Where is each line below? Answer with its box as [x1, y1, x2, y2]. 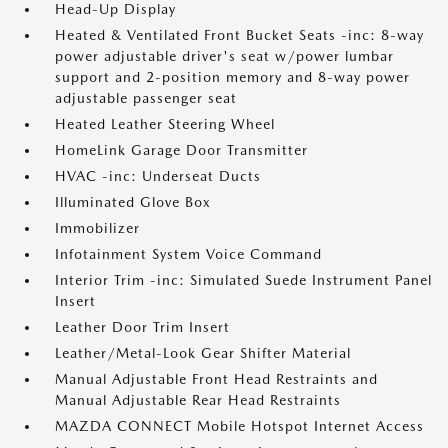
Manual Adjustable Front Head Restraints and [55, 371, 378, 388]
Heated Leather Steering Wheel [55, 116, 275, 133]
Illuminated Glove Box [55, 194, 211, 211]
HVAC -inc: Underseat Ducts [55, 168, 261, 185]
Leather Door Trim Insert [55, 319, 230, 336]
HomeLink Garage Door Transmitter [55, 142, 308, 159]
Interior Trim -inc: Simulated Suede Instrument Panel [55, 272, 432, 289]
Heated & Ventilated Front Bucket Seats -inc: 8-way [55, 27, 424, 44]
